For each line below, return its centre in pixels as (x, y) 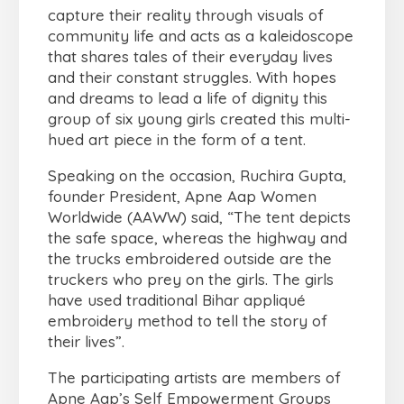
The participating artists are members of (194, 378)
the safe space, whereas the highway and (197, 238)
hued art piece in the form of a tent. (177, 140)
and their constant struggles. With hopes (192, 78)
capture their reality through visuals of (186, 15)
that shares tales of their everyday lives (190, 57)
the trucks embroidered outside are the (190, 259)
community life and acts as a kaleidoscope (201, 36)
